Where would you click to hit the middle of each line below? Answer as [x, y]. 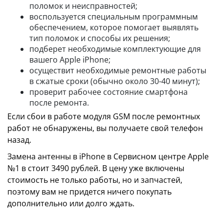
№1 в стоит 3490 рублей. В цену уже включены [96, 168]
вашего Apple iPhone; [70, 59]
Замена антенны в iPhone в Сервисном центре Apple [108, 156]
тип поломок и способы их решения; [100, 38]
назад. [19, 140]
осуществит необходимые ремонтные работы [118, 70]
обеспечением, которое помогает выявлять [114, 27]
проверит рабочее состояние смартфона [109, 92]
